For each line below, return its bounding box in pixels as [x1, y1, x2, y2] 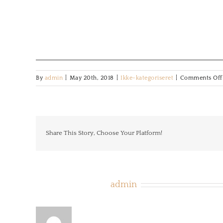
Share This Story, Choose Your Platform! [46, 129, 162, 136]
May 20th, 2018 [69, 75, 114, 81]
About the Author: [36, 180, 111, 190]
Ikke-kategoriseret [120, 75, 173, 81]
